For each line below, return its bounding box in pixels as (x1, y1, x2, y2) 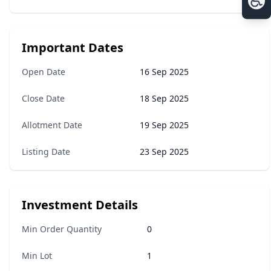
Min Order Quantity (22, 223, 102, 235)
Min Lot (22, 250, 52, 261)
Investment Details (22, 197, 138, 213)
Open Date (22, 66, 65, 77)
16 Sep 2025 (139, 66, 189, 77)
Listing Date (22, 146, 70, 157)
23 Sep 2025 (139, 146, 189, 157)
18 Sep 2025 (139, 93, 189, 104)
